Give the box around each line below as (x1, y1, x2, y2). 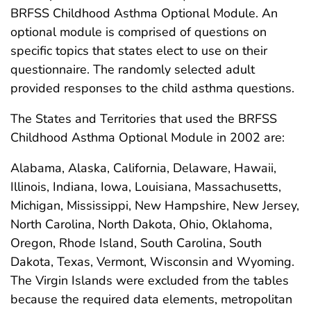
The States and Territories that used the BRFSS (10, 110, 277, 127)
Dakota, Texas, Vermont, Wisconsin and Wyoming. (10, 253, 294, 270)
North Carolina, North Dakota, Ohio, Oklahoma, (10, 215, 272, 233)
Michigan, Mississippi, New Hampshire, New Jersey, (10, 196, 299, 214)
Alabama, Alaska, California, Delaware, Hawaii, (10, 159, 276, 176)
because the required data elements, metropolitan (10, 290, 292, 308)
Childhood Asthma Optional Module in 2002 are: (10, 128, 285, 146)
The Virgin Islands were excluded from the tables (10, 271, 289, 289)
